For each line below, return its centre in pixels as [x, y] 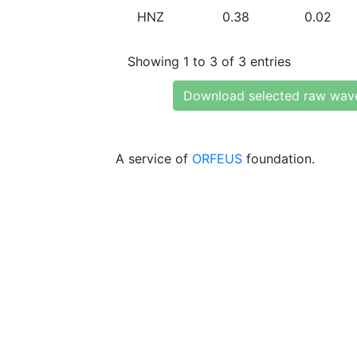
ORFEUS [217, 159]
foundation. [279, 159]
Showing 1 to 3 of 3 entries [209, 61]
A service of [154, 159]
